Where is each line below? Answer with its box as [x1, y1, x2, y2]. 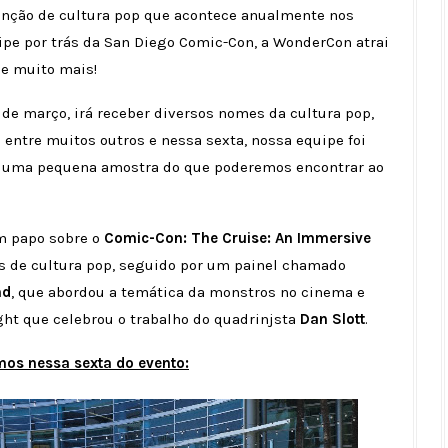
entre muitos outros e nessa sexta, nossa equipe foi [5, 131, 366, 150]
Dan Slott [300, 310, 365, 329]
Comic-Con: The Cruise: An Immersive [104, 229, 371, 248]
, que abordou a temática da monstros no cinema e [11, 283, 365, 302]
